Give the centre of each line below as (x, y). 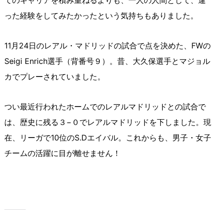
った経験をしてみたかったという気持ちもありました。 (101, 16)
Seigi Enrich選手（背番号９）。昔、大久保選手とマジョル (107, 61)
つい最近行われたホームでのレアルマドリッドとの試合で (105, 107)
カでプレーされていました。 (54, 77)
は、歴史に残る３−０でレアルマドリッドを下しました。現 (108, 122)
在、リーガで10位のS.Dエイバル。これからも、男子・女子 (108, 138)
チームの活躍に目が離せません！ (62, 153)
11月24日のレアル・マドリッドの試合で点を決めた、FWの (107, 46)
